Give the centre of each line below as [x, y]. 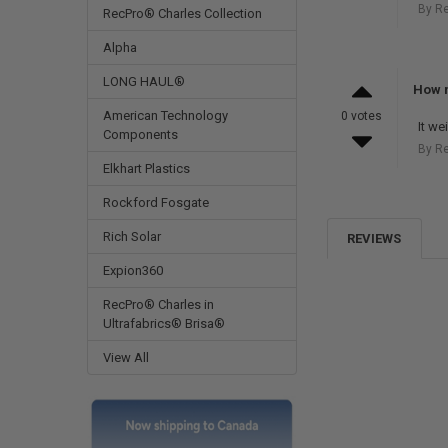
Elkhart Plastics [146, 169]
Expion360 [132, 271]
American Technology [165, 116]
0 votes [362, 116]
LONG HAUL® [143, 82]
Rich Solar [131, 237]
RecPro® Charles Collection [182, 14]
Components [140, 135]
